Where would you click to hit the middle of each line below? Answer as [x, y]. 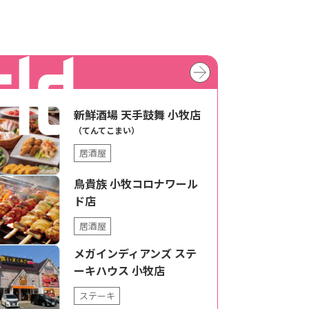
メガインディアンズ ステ [135, 253]
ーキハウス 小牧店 [119, 270]
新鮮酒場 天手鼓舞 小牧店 [137, 114]
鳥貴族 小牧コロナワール [136, 184]
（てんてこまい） [107, 130]
